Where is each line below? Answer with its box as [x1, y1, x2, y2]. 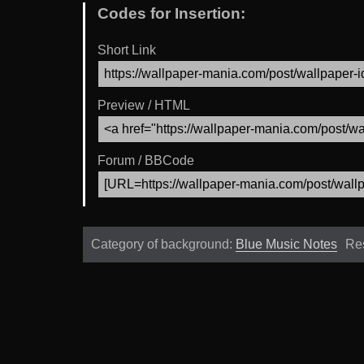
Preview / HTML [97, 97, 190, 112]
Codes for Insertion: [97, 5, 245, 23]
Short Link [97, 42, 156, 57]
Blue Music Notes [236, 236, 337, 251]
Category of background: [91, 236, 236, 251]
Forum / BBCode [97, 153, 194, 167]
